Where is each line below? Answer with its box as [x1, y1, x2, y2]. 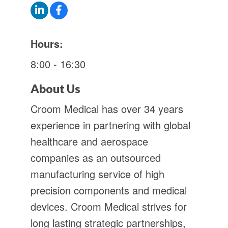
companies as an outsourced [31, 150, 161, 165]
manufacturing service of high [31, 166, 164, 182]
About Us [31, 81, 80, 96]
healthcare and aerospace [31, 134, 148, 149]
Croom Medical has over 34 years [31, 101, 183, 117]
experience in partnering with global [31, 118, 190, 133]
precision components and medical [31, 183, 187, 198]
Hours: [31, 36, 63, 51]
